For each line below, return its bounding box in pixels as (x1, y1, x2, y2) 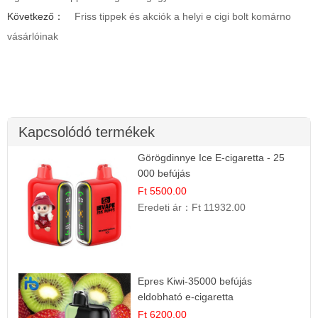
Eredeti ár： (138, 202, 192, 214)
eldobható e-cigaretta (138, 290, 234, 302)
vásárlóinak (7, 31, 58, 43)
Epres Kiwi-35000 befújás (138, 275, 253, 287)
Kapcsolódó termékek (18, 124, 155, 141)
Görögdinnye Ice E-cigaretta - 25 (138, 152, 285, 164)
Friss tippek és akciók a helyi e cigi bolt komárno (75, 11, 291, 23)
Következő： (7, 11, 64, 23)
